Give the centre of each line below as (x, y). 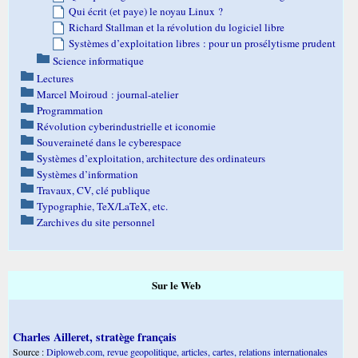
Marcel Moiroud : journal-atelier (107, 95)
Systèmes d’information (88, 175)
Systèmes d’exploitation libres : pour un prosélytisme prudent (202, 44)
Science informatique (98, 61)
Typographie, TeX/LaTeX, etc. (102, 207)
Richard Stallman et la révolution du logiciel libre (177, 28)
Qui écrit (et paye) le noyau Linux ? (146, 12)
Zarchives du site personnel (96, 223)
